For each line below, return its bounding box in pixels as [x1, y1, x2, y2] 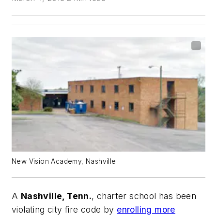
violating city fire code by [12, 204, 117, 215]
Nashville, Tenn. [20, 191, 92, 201]
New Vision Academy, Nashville [12, 157, 116, 165]
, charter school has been [92, 191, 197, 201]
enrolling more [117, 204, 175, 215]
